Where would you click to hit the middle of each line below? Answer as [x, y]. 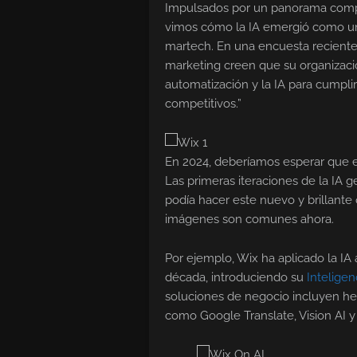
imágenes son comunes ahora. [249, 220]
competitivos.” [203, 104]
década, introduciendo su [236, 278]
